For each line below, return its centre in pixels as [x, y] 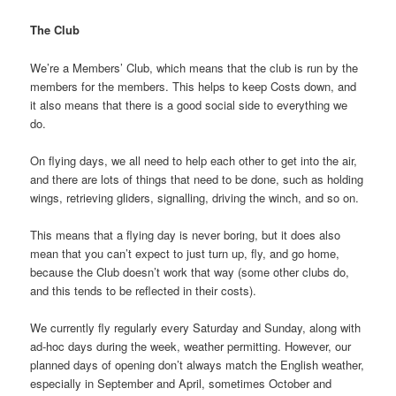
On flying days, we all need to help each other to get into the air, [194, 160]
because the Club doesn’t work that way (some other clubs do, [190, 271]
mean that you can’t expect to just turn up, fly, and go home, [185, 253]
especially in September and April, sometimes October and [181, 383]
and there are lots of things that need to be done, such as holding [197, 179]
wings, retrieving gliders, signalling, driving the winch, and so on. [195, 197]
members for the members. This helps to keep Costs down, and [194, 86]
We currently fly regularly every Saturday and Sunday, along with [196, 327]
